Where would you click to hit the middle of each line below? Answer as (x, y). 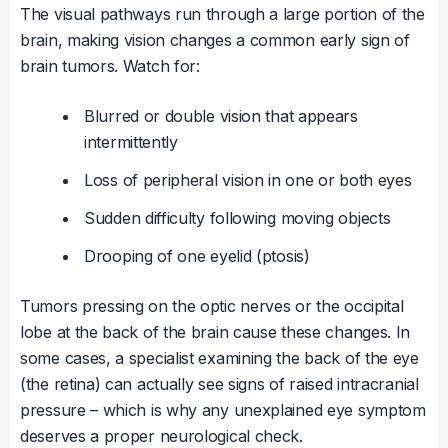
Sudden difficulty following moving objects (237, 218)
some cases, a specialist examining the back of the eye (219, 358)
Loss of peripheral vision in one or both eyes (248, 180)
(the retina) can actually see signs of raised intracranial (219, 384)
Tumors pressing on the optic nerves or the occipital (212, 306)
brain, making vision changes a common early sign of (215, 40)
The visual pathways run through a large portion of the (222, 14)
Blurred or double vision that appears (221, 116)
